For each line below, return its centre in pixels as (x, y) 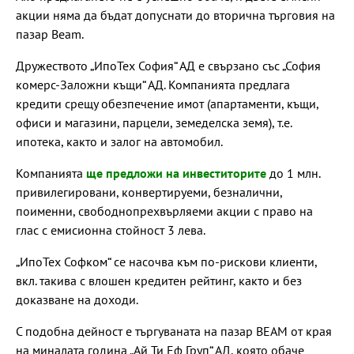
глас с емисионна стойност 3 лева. (111, 230)
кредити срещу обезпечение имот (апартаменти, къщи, (167, 103)
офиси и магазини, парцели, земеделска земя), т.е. (154, 122)
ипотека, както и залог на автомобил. (119, 141)
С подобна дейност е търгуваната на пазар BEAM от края (174, 331)
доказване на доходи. (77, 299)
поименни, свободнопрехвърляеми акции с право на (164, 211)
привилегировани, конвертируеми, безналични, (149, 192)
